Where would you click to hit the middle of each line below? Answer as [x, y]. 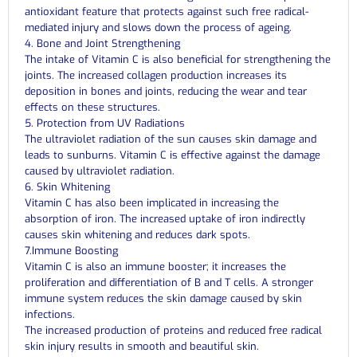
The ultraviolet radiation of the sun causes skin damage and [171, 139]
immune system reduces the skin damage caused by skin [163, 298]
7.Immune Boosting [71, 250]
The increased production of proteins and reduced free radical [173, 330]
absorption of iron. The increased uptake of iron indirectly [165, 218]
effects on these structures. [92, 107]
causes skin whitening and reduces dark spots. [137, 234]
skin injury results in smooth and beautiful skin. [142, 346]
